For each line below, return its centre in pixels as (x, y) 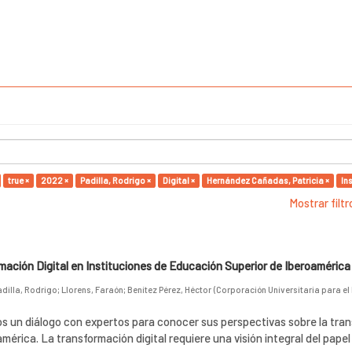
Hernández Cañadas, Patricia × (268, 180)
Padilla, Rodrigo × (115, 180)
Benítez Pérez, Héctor (169, 290)
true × (18, 180)
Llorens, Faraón (92, 290)
